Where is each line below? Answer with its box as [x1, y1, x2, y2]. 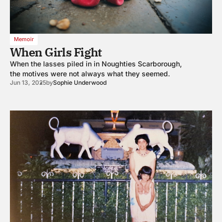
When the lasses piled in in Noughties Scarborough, [10, 59, 182, 68]
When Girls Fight [10, 44, 102, 60]
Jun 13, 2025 [10, 78, 46, 86]
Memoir [14, 35, 34, 43]
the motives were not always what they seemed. [10, 69, 170, 78]
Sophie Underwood [53, 78, 107, 86]
